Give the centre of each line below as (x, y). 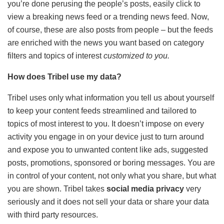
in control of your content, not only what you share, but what (112, 175)
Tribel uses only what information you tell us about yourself (111, 97)
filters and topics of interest (55, 55)
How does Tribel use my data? (64, 76)
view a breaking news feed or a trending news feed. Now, (108, 16)
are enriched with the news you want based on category (106, 42)
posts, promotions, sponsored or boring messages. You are (111, 162)
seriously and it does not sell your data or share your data (108, 201)
